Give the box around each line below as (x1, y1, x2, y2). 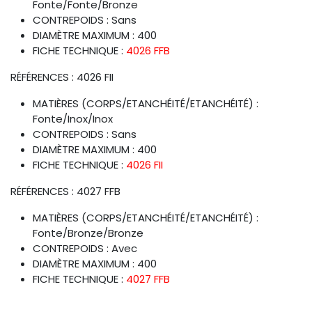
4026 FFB (126, 42, 170, 58)
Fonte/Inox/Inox (33, 111, 116, 126)
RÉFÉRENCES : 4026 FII (10, 69, 114, 84)
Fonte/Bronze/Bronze (33, 225, 146, 240)
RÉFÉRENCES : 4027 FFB (10, 183, 120, 198)
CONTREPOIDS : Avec (33, 240, 137, 256)
